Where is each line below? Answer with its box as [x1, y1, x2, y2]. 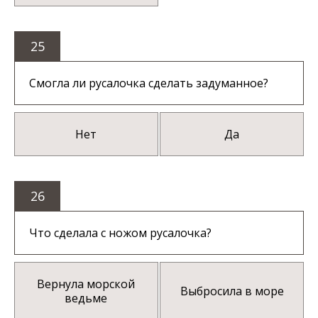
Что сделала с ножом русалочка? [29, 225, 212, 241]
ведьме [65, 290, 108, 307]
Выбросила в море [180, 283, 284, 300]
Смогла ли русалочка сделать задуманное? [29, 75, 268, 92]
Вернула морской [37, 276, 136, 292]
